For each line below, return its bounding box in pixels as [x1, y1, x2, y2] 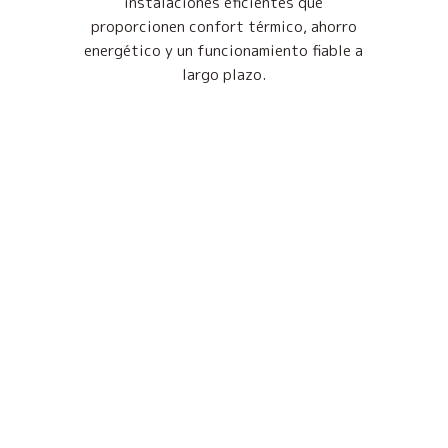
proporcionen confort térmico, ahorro [90, 16, 357, 38]
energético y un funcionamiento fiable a [84, 40, 364, 62]
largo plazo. [181, 64, 266, 86]
